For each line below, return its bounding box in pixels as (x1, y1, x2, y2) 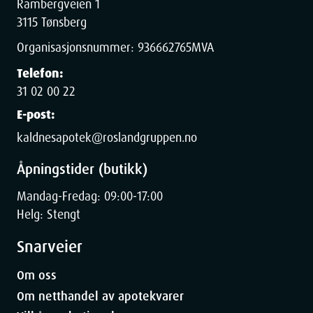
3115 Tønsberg (17, 14, 87, 30)
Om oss (17, 268, 57, 284)
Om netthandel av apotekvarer (17, 288, 184, 304)
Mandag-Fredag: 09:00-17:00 (17, 188, 163, 204)
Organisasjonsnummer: (17, 40, 138, 56)
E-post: (17, 105, 54, 123)
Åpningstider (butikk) (17, 160, 147, 179)
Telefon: (17, 64, 63, 82)
